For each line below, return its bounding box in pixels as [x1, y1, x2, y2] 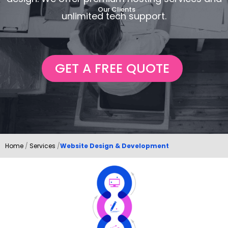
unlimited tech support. [62, 10, 166, 23]
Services [30, 141, 55, 151]
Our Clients [98, 5, 135, 15]
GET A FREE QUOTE [55, 60, 169, 78]
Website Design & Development [60, 141, 169, 151]
